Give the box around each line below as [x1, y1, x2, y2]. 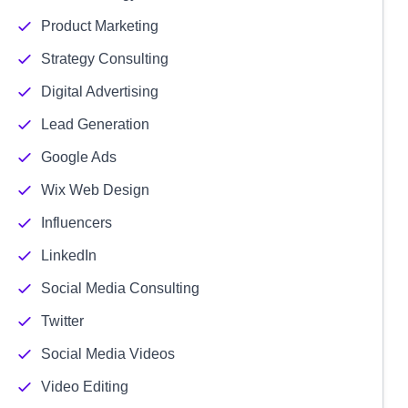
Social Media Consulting [40, 280, 199, 296]
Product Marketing [40, 18, 158, 34]
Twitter [40, 313, 84, 329]
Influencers [40, 215, 112, 230]
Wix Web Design [40, 182, 149, 198]
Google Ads [40, 149, 117, 165]
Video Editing [40, 379, 128, 394]
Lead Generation [40, 117, 149, 132]
